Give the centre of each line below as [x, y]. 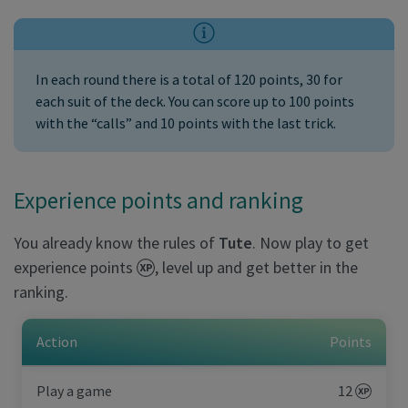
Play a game [74, 390]
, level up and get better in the [256, 267]
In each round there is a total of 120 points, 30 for [189, 79]
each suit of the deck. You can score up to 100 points [195, 101]
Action [57, 341]
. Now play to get [311, 242]
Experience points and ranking [158, 200]
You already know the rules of [116, 242]
